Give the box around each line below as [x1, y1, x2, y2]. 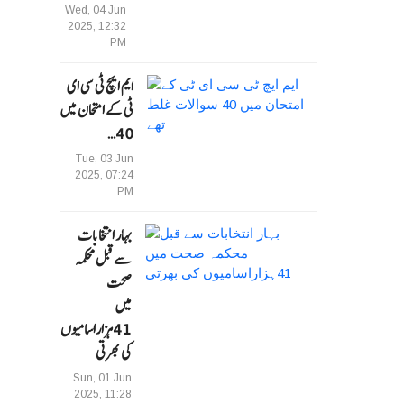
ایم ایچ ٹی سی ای [67, 75, 134, 99]
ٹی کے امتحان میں [60, 98, 134, 123]
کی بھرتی [96, 341, 133, 365]
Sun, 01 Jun [73, 372, 133, 385]
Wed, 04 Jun [64, 4, 126, 17]
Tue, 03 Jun [76, 152, 134, 166]
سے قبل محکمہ [75, 247, 133, 271]
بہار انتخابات [78, 224, 133, 248]
